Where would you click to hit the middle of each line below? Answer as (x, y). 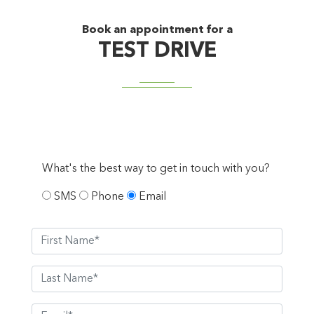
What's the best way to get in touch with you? (156, 169)
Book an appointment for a (157, 30)
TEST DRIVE (157, 52)
